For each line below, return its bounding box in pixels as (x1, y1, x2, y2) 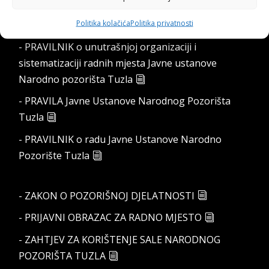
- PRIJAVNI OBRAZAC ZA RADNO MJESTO (19, 210, 202, 224)
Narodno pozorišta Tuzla (19, 72, 133, 86)
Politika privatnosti (130, 17, 193, 28)
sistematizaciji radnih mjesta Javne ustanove (19, 56, 217, 70)
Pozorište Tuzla (19, 148, 90, 162)
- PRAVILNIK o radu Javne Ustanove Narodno (19, 132, 222, 146)
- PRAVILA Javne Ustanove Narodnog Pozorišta (19, 94, 231, 108)
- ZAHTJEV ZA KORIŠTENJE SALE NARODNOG (19, 232, 221, 246)
